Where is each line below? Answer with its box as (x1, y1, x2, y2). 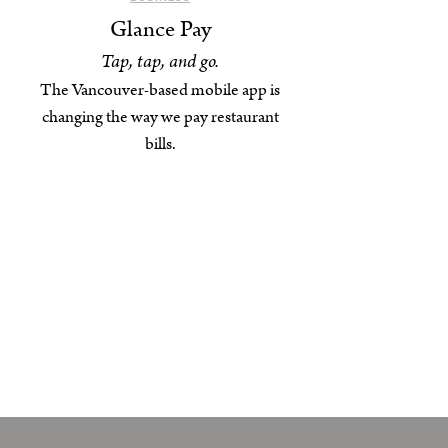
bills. (144, 132, 176, 157)
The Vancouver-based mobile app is (40, 78, 280, 103)
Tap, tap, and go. (101, 48, 219, 76)
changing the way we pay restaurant (41, 105, 279, 130)
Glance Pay (109, 13, 211, 47)
